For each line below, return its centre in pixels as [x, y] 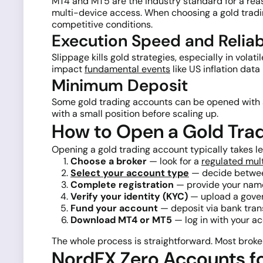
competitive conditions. [102, 24]
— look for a [174, 161]
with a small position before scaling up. [135, 113]
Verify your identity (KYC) [129, 196]
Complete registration [122, 184]
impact [68, 69]
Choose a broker [109, 161]
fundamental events [127, 69]
